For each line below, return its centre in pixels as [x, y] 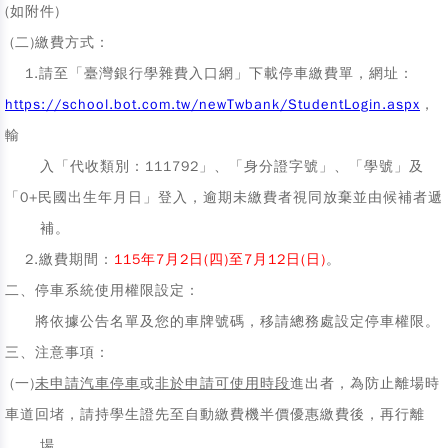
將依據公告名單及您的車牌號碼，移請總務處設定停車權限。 [222, 321]
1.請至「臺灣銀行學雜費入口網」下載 [142, 73]
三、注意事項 [50, 352]
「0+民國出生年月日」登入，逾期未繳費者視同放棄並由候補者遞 [224, 197]
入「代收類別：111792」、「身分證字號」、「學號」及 [214, 166]
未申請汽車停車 [87, 383]
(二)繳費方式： [57, 42]
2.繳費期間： [59, 259]
